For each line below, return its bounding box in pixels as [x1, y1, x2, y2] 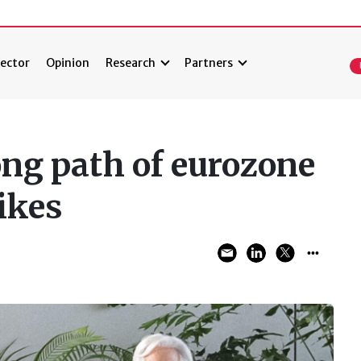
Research [106, 56, 156, 71]
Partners [185, 56, 234, 71]
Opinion [46, 56, 90, 71]
